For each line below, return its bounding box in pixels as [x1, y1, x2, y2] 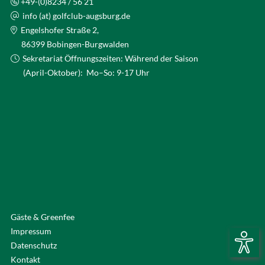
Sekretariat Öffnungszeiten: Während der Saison [18, 53, 200, 63]
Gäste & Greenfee [10, 211, 75, 222]
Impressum [10, 225, 51, 236]
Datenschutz [10, 240, 57, 250]
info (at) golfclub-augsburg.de [22, 10, 130, 21]
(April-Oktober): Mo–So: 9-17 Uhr [10, 67, 150, 77]
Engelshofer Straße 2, [17, 24, 101, 35]
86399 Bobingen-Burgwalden [10, 38, 129, 49]
